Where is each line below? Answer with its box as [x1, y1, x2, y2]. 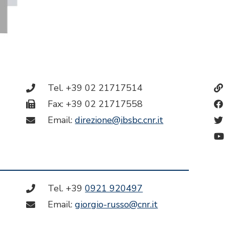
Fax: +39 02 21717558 [48, 98, 143, 110]
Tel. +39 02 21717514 [48, 82, 143, 94]
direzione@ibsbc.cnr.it [75, 114, 164, 127]
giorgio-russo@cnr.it [75, 198, 158, 211]
